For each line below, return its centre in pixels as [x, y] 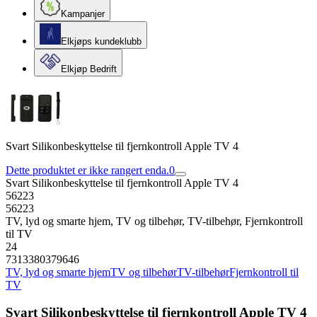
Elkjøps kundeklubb [101, 41]
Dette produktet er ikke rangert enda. [87, 170]
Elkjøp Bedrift [89, 69]
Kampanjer [83, 14]
